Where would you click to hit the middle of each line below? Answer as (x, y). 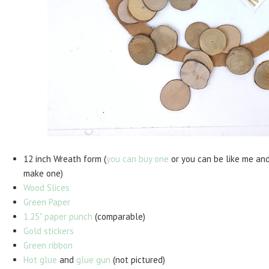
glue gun (93, 260)
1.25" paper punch (58, 216)
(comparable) (119, 216)
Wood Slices (47, 188)
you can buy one (138, 159)
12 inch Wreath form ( (65, 159)
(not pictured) (139, 260)
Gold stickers (49, 231)
